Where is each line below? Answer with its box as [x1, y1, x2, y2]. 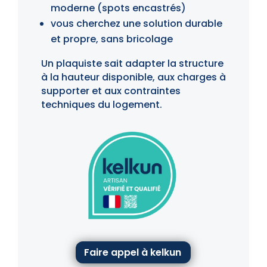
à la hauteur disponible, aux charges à [41, 70, 226, 85]
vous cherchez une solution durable [50, 17, 222, 31]
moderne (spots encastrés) [50, 1, 186, 15]
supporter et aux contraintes [41, 84, 181, 98]
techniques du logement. [41, 98, 162, 112]
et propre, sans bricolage [50, 32, 173, 46]
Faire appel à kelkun [84, 246, 182, 260]
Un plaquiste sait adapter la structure [41, 57, 223, 71]
